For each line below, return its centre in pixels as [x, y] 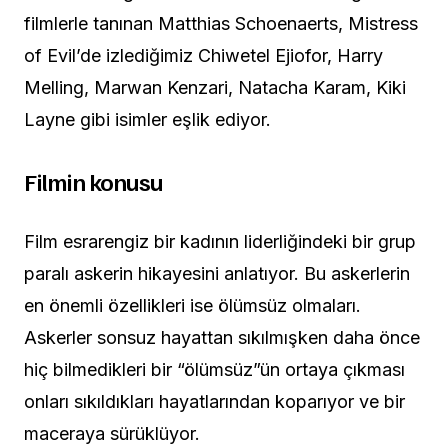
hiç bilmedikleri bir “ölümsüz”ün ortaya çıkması [214, 370]
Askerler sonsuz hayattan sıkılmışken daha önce [222, 338]
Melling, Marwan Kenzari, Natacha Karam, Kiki [215, 88]
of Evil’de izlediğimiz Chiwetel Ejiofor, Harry [203, 56]
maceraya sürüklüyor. [112, 434]
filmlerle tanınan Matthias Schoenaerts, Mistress [221, 24]
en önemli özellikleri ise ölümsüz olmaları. [192, 306]
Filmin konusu [94, 181]
